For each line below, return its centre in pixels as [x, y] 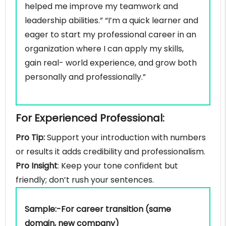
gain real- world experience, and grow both [111, 63]
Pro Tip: [31, 138]
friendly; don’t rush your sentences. [85, 180]
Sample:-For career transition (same [98, 209]
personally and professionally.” [85, 77]
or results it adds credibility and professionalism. [110, 152]
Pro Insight [37, 166]
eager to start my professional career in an [110, 35]
